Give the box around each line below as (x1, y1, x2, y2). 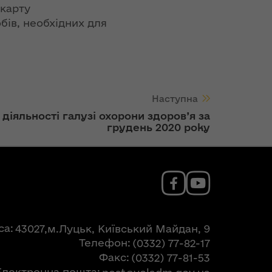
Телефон (79, 237, 127, 248)
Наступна (152, 93, 198, 104)
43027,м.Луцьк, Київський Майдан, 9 (15, 222, 210, 234)
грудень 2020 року (107, 121, 210, 133)
